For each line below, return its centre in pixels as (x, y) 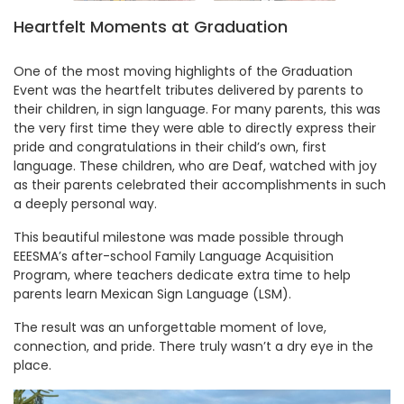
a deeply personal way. (85, 204)
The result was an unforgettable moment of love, (170, 328)
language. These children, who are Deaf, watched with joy (195, 166)
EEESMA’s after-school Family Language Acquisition (174, 257)
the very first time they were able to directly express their (195, 129)
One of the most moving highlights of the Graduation (183, 72)
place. (32, 366)
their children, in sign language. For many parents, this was (197, 110)
